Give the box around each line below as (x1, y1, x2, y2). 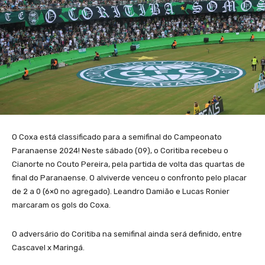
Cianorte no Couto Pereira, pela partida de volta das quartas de (12, 160, 245, 169)
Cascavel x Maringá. (12, 243, 86, 253)
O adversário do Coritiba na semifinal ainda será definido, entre (12, 230, 242, 239)
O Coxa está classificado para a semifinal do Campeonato (12, 132, 222, 142)
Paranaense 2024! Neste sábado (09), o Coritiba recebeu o (12, 146, 228, 156)
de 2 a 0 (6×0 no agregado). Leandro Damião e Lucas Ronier (12, 187, 230, 196)
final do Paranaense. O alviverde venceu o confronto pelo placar (12, 173, 247, 183)
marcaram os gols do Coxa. (12, 201, 112, 210)
